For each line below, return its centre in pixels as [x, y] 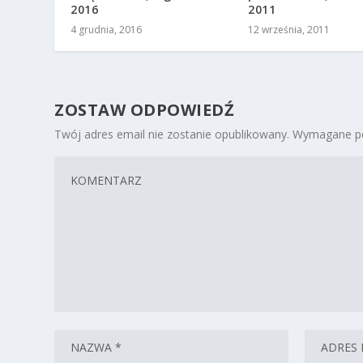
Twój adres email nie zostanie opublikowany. [172, 134]
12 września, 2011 [289, 29]
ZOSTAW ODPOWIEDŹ [145, 109]
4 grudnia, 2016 [107, 29]
